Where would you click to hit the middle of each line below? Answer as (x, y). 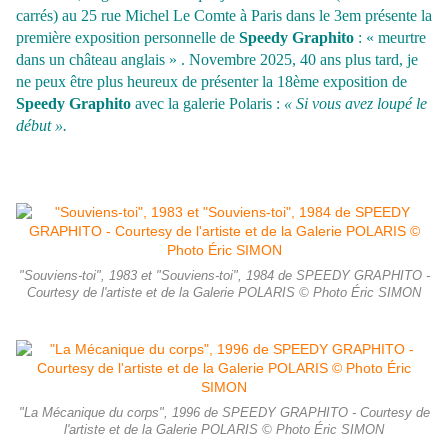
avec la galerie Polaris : (209, 104)
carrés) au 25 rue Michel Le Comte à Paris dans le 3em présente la (224, 16)
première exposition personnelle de (127, 38)
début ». (41, 126)
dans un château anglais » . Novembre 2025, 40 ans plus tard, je (217, 60)
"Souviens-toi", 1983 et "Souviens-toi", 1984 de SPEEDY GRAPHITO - (224, 276)
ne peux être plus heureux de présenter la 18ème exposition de (211, 82)
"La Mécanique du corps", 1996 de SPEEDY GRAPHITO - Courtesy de (224, 413)
